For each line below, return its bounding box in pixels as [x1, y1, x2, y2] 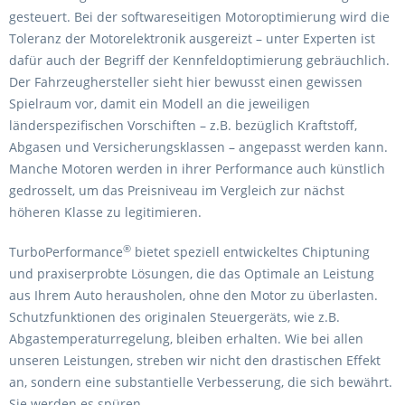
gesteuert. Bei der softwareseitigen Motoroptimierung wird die [9, 8, 390, 25]
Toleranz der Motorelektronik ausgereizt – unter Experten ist [9, 30, 375, 47]
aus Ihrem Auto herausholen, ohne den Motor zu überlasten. [9, 287, 378, 304]
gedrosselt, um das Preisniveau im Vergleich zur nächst [9, 182, 344, 199]
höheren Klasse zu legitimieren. [9, 203, 202, 221]
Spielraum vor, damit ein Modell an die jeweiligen [9, 95, 310, 112]
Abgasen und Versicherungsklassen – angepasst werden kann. [9, 138, 388, 155]
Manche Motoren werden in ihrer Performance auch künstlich [9, 160, 385, 177]
